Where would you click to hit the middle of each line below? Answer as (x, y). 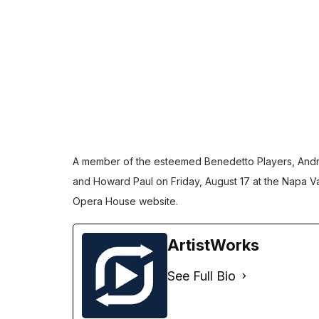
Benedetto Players (248, 161)
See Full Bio (202, 276)
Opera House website (124, 201)
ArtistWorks (213, 245)
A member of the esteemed (138, 161)
